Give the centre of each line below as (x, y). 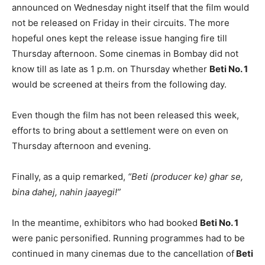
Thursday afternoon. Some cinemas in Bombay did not (125, 53)
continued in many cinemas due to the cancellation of (123, 253)
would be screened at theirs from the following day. (119, 84)
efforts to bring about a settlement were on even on (120, 130)
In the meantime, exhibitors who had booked (106, 222)
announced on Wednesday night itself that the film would (130, 7)
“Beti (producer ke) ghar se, (185, 176)
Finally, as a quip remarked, (70, 176)
